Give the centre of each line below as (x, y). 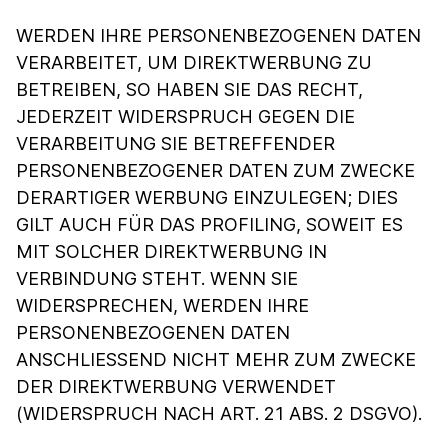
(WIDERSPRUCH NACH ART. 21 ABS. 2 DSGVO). (219, 413)
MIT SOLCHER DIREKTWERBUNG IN (171, 251)
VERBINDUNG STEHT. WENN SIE (157, 278)
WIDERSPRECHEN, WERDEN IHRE (162, 305)
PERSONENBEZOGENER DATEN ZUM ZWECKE (215, 170)
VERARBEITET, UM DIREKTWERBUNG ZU (194, 62)
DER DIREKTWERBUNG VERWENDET (176, 386)
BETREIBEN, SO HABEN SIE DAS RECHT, (189, 89)
